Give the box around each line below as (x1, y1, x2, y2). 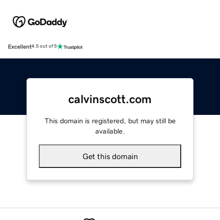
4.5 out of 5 (31, 44, 57, 49)
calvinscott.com (68, 93, 152, 105)
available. (95, 127, 125, 135)
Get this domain (82, 152, 138, 160)
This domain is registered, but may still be (44, 117, 176, 124)
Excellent (8, 43, 31, 50)
